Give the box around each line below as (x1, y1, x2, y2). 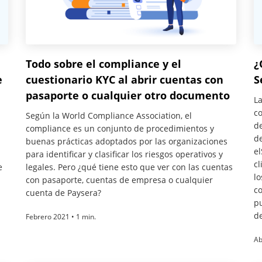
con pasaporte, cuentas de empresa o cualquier (26, 174, 213, 186)
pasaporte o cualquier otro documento (26, 88, 230, 103)
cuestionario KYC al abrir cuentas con (26, 73, 223, 87)
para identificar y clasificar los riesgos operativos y (26, 149, 223, 160)
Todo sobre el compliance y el (26, 57, 181, 71)
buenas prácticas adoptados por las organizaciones (26, 136, 227, 147)
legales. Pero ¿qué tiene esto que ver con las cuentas (26, 161, 233, 173)
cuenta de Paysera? (26, 187, 101, 199)
